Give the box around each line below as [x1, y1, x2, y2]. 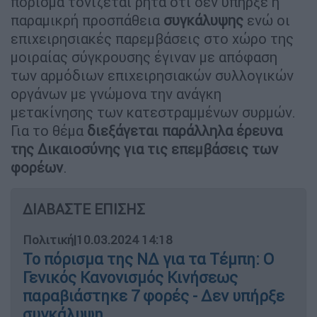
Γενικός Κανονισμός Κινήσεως [23, 268, 238, 288]
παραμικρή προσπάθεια [11, 11, 163, 30]
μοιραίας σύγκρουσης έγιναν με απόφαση [11, 48, 277, 67]
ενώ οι [243, 11, 290, 30]
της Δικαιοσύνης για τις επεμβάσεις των [11, 140, 278, 158]
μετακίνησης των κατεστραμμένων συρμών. [11, 103, 296, 122]
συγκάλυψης [163, 11, 243, 30]
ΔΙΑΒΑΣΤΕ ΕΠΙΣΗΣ [23, 200, 145, 219]
